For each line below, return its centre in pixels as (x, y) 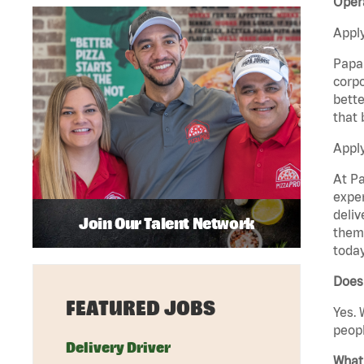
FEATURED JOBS (141, 308)
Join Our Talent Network (167, 223)
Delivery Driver (118, 348)
